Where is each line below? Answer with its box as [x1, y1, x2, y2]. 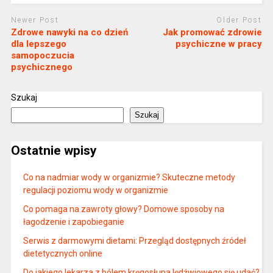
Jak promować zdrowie [163, 27, 263, 38]
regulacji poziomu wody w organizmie [23, 185, 168, 195]
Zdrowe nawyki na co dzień [10, 27, 128, 38]
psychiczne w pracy [175, 38, 263, 50]
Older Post [216, 15, 263, 24]
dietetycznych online [23, 248, 102, 258]
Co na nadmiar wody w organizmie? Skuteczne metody [23, 172, 235, 182]
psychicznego [10, 62, 73, 73]
